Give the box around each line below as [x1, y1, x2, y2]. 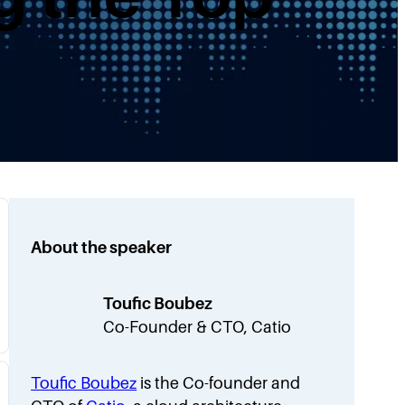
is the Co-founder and [137, 373, 301, 392]
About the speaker [31, 238, 173, 257]
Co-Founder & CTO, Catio [103, 317, 292, 336]
